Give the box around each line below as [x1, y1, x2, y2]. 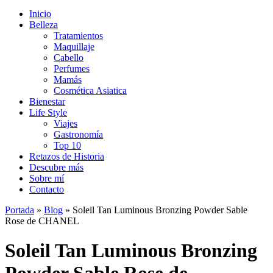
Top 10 [54, 140, 81, 151]
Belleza [29, 19, 58, 30]
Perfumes [54, 63, 90, 74]
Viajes [54, 118, 77, 129]
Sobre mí [29, 172, 64, 183]
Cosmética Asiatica [54, 85, 127, 96]
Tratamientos [54, 30, 103, 41]
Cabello [54, 52, 83, 63]
